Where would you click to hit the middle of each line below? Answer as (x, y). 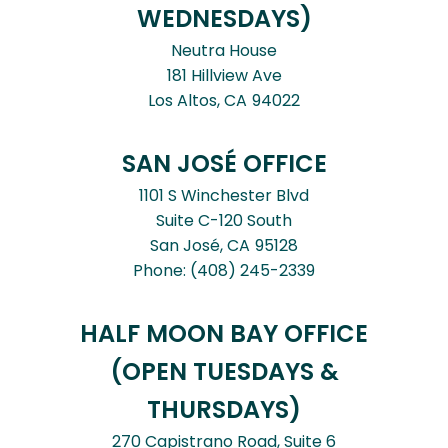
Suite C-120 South (224, 221)
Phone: (161, 271)
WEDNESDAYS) (224, 19)
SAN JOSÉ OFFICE (224, 164)
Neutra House (224, 51)
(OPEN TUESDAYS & (224, 372)
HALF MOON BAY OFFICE (224, 334)
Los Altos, (186, 101)
